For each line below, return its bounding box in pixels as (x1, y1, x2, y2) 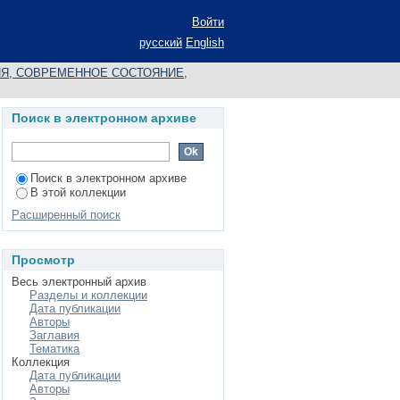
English (186, 36, 224, 49)
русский (139, 36, 182, 49)
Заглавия (29, 329, 79, 342)
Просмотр (12, 253, 75, 267)
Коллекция (12, 355, 70, 369)
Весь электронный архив (12, 275, 146, 288)
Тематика (29, 342, 79, 355)
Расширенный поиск (12, 208, 121, 221)
